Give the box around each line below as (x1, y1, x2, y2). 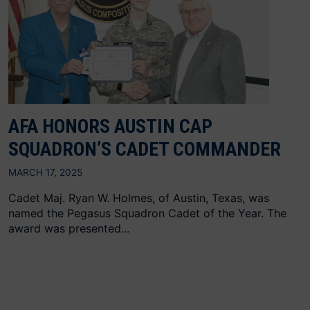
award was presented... (8, 221, 129, 236)
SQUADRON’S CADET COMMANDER (8, 138, 281, 161)
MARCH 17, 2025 (8, 167, 82, 179)
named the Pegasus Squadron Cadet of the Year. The (8, 206, 286, 221)
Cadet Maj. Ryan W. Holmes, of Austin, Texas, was (8, 191, 269, 206)
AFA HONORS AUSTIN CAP (8, 115, 212, 138)
